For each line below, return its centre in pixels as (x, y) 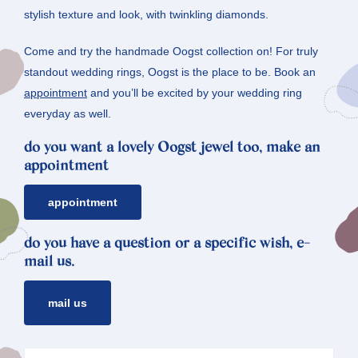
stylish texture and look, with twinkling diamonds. (146, 15)
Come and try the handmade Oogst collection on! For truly (171, 52)
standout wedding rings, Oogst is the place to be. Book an (170, 72)
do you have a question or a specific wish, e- (167, 245)
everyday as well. (68, 114)
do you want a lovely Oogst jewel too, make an (172, 149)
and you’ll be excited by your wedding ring (195, 93)
